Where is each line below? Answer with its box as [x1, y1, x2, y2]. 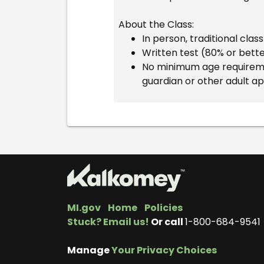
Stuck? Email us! [67, 215, 149, 229]
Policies [144, 201, 183, 215]
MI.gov [67, 201, 101, 215]
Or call [149, 215, 185, 229]
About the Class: [118, 18, 196, 32]
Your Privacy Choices [111, 243, 217, 258]
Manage [67, 243, 111, 258]
